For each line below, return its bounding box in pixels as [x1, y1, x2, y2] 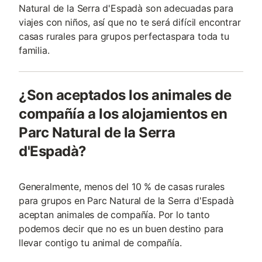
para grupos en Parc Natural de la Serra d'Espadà [19, 195, 234, 206]
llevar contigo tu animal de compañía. [19, 237, 182, 249]
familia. [19, 44, 50, 56]
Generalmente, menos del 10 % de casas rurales [19, 181, 225, 192]
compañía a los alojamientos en [19, 105, 227, 122]
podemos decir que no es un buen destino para [19, 223, 224, 235]
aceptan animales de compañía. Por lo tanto [19, 209, 210, 220]
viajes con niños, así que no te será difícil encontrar [19, 16, 241, 28]
